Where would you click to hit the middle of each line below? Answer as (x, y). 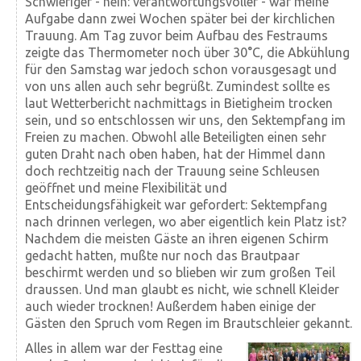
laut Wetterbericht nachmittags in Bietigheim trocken (179, 103)
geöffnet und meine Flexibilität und (126, 187)
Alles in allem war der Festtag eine (124, 348)
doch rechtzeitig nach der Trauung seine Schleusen (172, 170)
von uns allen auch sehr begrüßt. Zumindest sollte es (178, 86)
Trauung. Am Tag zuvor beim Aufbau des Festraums (176, 35)
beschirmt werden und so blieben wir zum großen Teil (180, 272)
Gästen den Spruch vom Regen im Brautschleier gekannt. (189, 323)
